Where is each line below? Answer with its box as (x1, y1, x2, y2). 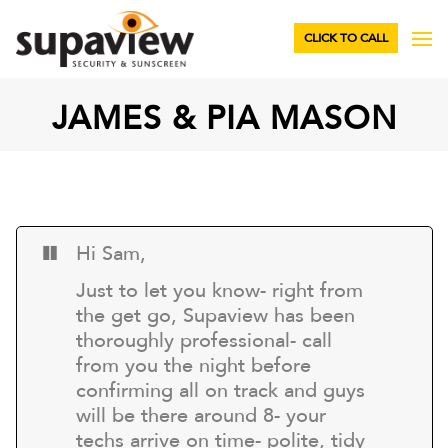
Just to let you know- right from (76, 279, 363, 304)
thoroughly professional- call (76, 329, 332, 354)
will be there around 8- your (76, 404, 326, 429)
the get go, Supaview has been (76, 304, 355, 329)
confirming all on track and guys (76, 379, 365, 404)
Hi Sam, (76, 242, 146, 267)
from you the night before (76, 354, 311, 379)
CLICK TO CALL (304, 31, 388, 45)
